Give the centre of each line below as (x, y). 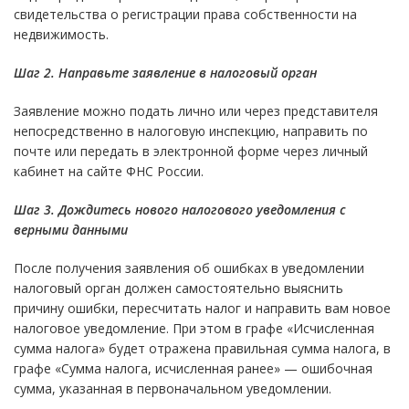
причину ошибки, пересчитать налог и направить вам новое (202, 308)
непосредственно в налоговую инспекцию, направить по (191, 131)
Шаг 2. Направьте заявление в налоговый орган (165, 72)
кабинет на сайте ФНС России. (109, 171)
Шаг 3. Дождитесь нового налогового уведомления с (180, 209)
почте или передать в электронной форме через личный (191, 151)
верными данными (71, 229)
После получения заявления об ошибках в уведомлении (189, 267)
